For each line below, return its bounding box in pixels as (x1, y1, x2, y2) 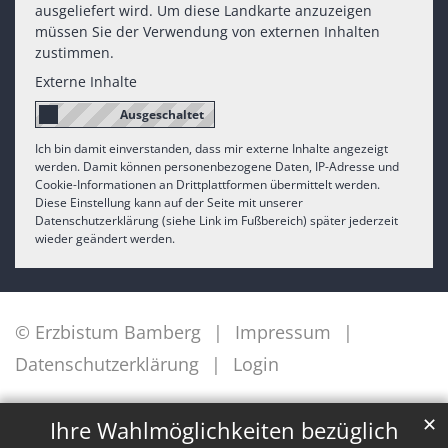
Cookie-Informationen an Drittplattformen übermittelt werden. (35, 175, 380, 193)
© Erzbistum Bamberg (15, 319, 201, 344)
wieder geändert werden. (35, 229, 175, 247)
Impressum (235, 319, 331, 344)
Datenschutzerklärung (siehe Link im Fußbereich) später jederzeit (35, 211, 398, 229)
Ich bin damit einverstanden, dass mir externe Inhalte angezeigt (35, 139, 388, 157)
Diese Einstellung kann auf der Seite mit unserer (35, 193, 303, 211)
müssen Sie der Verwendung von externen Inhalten (35, 22, 380, 42)
